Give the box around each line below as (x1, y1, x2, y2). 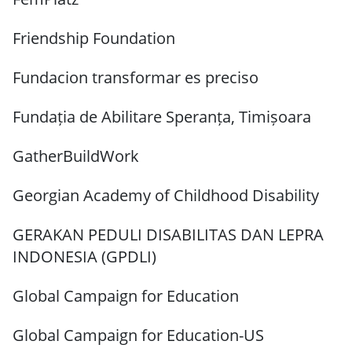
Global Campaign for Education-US (13, 324, 264, 346)
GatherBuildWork (13, 145, 139, 167)
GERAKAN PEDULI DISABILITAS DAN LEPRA (13, 224, 324, 246)
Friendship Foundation (13, 27, 175, 49)
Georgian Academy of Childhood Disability (13, 185, 319, 207)
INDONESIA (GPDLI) (13, 246, 156, 268)
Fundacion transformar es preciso (13, 67, 258, 89)
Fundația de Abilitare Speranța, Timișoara (13, 106, 311, 128)
